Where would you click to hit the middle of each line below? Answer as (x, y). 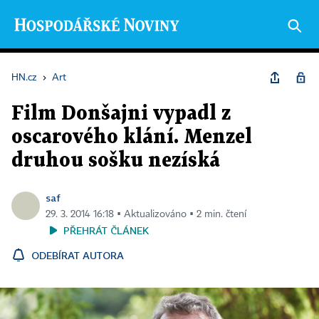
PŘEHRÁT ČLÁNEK (106, 230)
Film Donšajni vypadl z (121, 114)
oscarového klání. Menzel (132, 137)
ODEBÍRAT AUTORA (78, 255)
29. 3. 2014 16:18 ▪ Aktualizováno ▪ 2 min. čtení (146, 214)
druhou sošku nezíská (116, 161)
